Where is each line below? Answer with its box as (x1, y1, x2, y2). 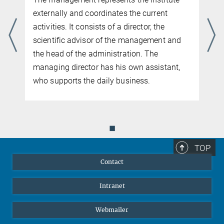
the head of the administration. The (33, 49, 158, 59)
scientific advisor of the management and (33, 35, 181, 45)
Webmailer (95, 206, 128, 214)
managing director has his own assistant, (33, 62, 180, 72)
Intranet (99, 182, 125, 190)
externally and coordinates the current (33, 8, 167, 18)
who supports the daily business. (33, 76, 150, 86)
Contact (100, 158, 123, 166)
